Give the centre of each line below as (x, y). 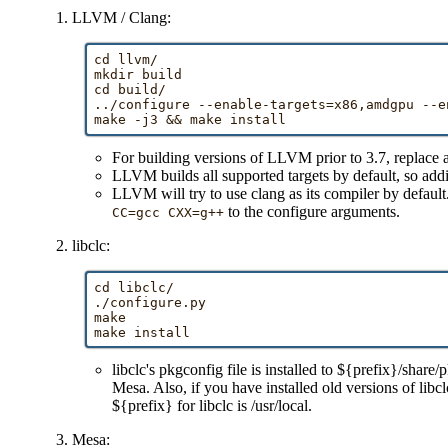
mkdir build (138, 74)
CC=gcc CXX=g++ (168, 212)
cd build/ (130, 89)
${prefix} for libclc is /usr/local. (212, 406)
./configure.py (150, 302)
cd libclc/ (134, 287)
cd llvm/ (126, 59)
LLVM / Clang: (122, 18)
